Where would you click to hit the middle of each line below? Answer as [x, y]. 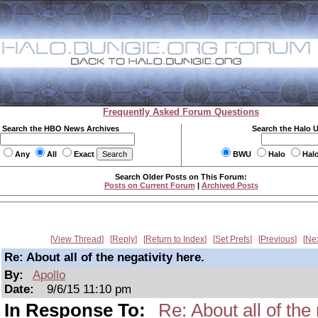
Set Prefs [232, 239]
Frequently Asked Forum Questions [181, 112]
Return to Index [175, 239]
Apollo [49, 275]
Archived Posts [230, 185]
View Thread [77, 239]
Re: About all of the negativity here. [104, 257]
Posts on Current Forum [149, 185]
